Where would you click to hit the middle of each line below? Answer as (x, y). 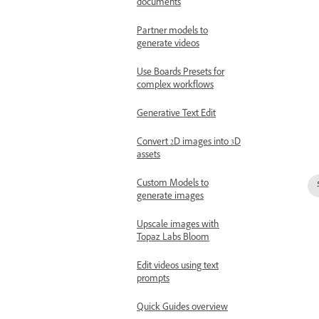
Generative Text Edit (176, 115)
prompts (153, 280)
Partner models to (172, 32)
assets (148, 156)
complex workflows (175, 86)
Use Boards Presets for (181, 73)
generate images (170, 197)
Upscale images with (178, 226)
